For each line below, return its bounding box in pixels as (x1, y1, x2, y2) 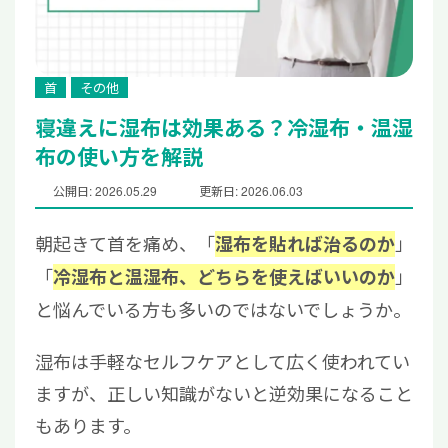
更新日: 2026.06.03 (199, 182, 303, 200)
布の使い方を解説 (35, 140, 203, 171)
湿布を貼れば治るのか (215, 231, 395, 258)
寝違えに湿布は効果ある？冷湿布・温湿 (35, 111, 413, 142)
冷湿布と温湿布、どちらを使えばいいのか (53, 264, 395, 291)
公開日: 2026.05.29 (53, 182, 157, 200)
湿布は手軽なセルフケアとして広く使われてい (35, 348, 410, 375)
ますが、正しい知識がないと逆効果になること (35, 380, 413, 407)
